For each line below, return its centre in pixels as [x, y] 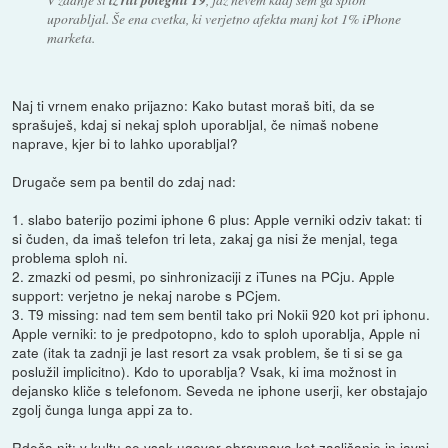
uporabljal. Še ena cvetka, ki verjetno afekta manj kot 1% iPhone [223, 18]
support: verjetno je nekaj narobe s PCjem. [147, 294]
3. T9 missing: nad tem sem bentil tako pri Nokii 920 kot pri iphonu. [221, 313]
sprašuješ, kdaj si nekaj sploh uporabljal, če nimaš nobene [196, 123]
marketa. [70, 37]
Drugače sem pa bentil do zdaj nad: [124, 180]
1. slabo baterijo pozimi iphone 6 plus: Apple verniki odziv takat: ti [217, 218]
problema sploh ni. [70, 256]
